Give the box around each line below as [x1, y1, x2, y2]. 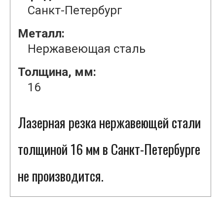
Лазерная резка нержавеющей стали [18, 112, 201, 133]
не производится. [18, 166, 104, 186]
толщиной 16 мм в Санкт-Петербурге [18, 139, 200, 159]
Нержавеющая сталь [28, 42, 146, 56]
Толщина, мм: [18, 65, 96, 79]
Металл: [18, 27, 65, 41]
